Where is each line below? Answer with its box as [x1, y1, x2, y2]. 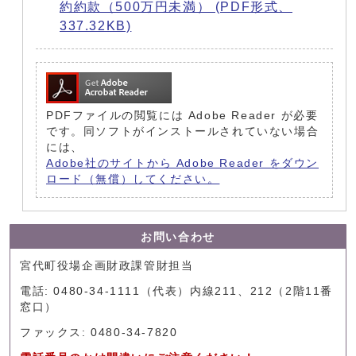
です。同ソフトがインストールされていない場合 [46, 126, 319, 138]
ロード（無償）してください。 [46, 173, 220, 186]
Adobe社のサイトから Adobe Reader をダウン [46, 157, 319, 170]
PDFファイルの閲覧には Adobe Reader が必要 [46, 110, 319, 122]
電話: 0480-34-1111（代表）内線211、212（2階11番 [20, 285, 334, 298]
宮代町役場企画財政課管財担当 [20, 260, 194, 273]
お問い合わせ [141, 231, 215, 244]
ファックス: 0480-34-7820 [20, 327, 178, 339]
